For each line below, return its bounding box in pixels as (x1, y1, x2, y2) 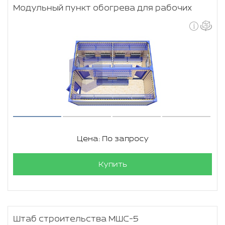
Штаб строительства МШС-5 (13, 214, 139, 224)
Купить (98, 160, 127, 169)
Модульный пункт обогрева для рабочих (13, 4, 192, 13)
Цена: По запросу (76, 135, 149, 143)
